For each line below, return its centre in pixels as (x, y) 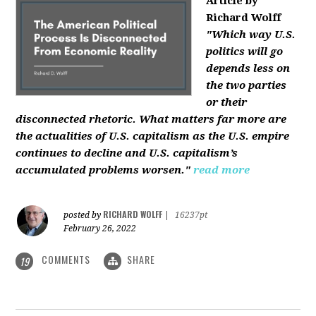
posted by (84, 215)
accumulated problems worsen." (103, 170)
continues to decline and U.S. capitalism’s (127, 153)
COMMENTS (66, 260)
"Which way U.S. (251, 35)
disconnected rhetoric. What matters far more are (151, 120)
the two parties (247, 86)
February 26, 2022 (100, 229)
